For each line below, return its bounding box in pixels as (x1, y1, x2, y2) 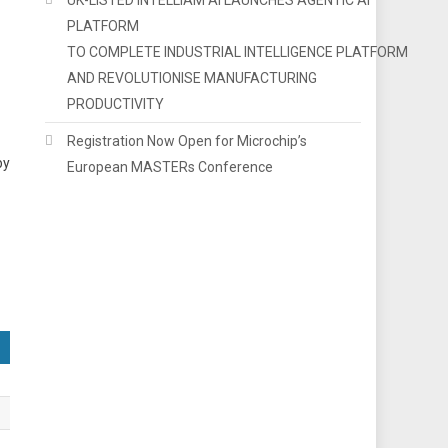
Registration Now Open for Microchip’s (67, 132, 308, 149)
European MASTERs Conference (67, 158, 274, 175)
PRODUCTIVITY (67, 95, 165, 112)
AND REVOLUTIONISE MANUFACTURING (67, 69, 318, 86)
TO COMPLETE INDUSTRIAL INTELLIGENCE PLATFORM (67, 43, 409, 60)
